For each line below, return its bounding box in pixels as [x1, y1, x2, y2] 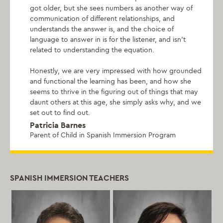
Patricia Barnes [30, 120, 86, 130]
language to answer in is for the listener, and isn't [30, 35, 186, 44]
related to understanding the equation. [30, 46, 154, 55]
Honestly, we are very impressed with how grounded [30, 67, 202, 76]
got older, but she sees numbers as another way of [30, 4, 193, 13]
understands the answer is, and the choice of [30, 25, 174, 34]
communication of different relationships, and [30, 14, 175, 23]
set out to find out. [30, 109, 90, 117]
